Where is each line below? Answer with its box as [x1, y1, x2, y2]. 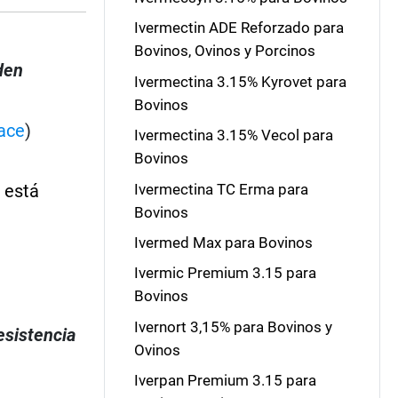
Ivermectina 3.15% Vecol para [133, 126, 333, 145]
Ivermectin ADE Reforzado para [133, 19, 344, 37]
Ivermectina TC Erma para [133, 179, 308, 198]
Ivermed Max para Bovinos [133, 233, 313, 251]
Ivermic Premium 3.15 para [133, 264, 316, 283]
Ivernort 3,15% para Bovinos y [133, 317, 332, 336]
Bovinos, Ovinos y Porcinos [133, 42, 315, 60]
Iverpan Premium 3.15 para [133, 371, 316, 389]
